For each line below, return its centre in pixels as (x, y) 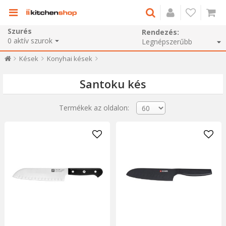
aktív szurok (33, 40)
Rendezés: (160, 32)
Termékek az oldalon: (94, 107)
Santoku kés (113, 84)
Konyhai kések (69, 59)
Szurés (20, 31)
